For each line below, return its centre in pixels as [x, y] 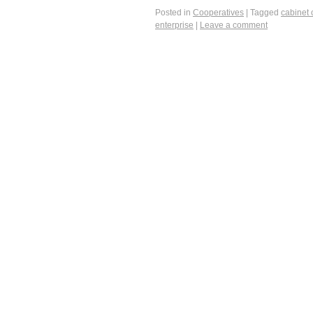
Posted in [173, 13]
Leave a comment [234, 26]
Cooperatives [218, 13]
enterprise [174, 26]
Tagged [264, 13]
